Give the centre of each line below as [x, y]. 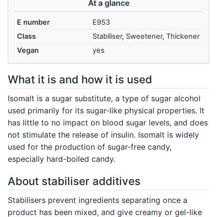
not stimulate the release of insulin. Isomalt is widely [103, 134]
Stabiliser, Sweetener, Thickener [146, 37]
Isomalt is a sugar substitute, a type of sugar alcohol [104, 98]
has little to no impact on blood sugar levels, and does [108, 122]
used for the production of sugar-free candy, [90, 147]
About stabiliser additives [74, 181]
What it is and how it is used [80, 79]
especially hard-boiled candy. [62, 159]
